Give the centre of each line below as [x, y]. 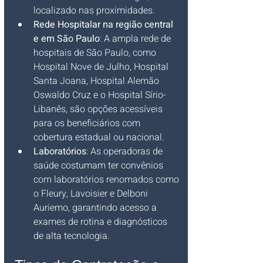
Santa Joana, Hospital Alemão [97, 81]
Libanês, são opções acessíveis [99, 109]
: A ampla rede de [136, 39]
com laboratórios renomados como [107, 180]
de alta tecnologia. [72, 236]
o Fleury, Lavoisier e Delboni [92, 194]
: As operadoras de [126, 151]
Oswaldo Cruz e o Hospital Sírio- [100, 95]
